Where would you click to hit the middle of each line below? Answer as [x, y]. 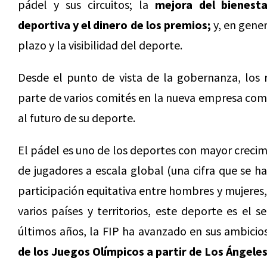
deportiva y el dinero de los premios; [114, 25]
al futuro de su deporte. [77, 118]
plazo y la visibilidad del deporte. [100, 45]
